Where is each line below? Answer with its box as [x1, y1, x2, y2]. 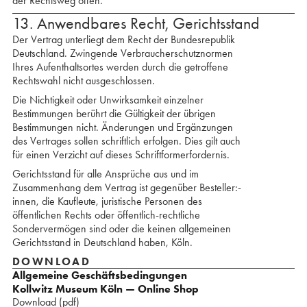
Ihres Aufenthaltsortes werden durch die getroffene [12, 60, 228, 73]
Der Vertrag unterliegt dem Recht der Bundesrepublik [12, 33, 235, 46]
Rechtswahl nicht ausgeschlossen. [12, 74, 155, 87]
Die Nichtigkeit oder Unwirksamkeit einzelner [12, 93, 204, 106]
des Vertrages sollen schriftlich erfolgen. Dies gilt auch [12, 134, 241, 147]
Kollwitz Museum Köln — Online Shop [12, 282, 199, 295]
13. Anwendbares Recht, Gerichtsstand [12, 14, 260, 33]
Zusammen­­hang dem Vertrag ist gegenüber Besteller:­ [12, 181, 241, 194]
